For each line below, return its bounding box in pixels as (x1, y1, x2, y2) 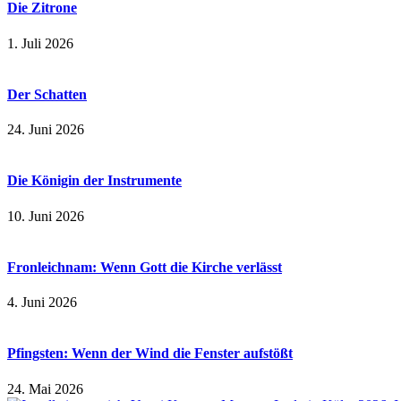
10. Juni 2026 (7, 208, 84, 224)
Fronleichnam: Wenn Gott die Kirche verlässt (7, 259, 282, 275)
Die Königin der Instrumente (7, 173, 182, 189)
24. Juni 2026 (7, 122, 84, 138)
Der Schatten (7, 86, 87, 102)
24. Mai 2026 (7, 380, 83, 397)
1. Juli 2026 (7, 35, 73, 51)
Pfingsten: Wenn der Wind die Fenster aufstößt (7, 346, 293, 362)
